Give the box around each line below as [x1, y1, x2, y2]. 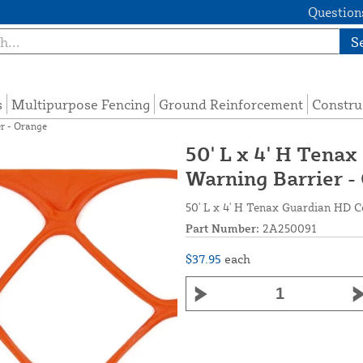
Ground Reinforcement [159, 96, 304, 113]
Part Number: [186, 221, 259, 236]
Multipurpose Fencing [11, 96, 151, 113]
